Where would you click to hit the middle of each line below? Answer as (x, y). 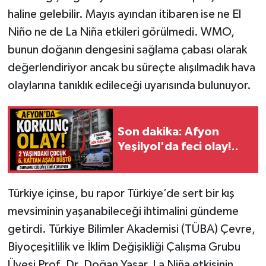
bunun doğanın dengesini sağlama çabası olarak (127, 50)
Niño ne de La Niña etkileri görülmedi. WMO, (121, 32)
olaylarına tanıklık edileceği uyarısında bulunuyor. (129, 85)
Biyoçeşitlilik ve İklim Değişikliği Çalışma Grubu (124, 247)
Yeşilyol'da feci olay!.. (178, 146)
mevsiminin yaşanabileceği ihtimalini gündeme (123, 211)
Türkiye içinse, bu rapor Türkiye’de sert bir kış (121, 193)
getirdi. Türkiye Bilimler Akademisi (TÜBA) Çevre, (131, 229)
